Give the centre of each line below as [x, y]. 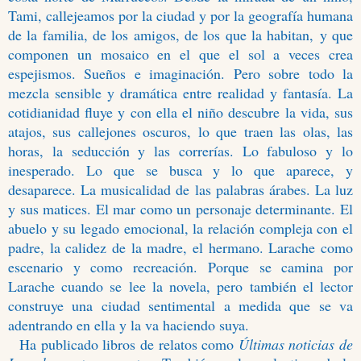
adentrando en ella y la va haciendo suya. [129, 325]
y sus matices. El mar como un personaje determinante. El [180, 209]
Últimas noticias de [295, 344]
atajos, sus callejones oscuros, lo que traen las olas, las [180, 132]
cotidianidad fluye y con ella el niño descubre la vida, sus [180, 112]
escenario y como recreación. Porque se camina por [180, 267]
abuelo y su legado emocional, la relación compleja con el [180, 228]
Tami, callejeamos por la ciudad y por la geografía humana [180, 16]
